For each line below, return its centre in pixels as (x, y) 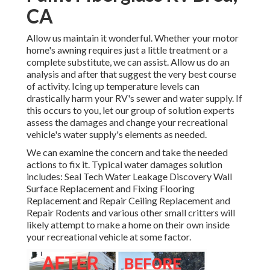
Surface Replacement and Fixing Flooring (111, 189)
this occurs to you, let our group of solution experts (130, 110)
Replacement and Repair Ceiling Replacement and (128, 201)
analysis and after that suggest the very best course (131, 74)
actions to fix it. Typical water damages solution (124, 165)
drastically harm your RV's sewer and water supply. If (134, 98)
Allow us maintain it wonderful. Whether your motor (133, 38)
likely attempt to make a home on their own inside (128, 225)
